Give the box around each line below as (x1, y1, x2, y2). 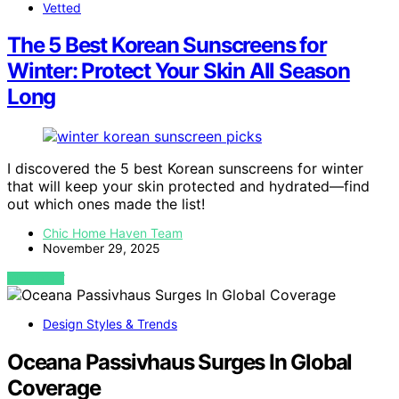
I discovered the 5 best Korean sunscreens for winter (7, 159, 363, 178)
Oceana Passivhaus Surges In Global (7, 349, 353, 376)
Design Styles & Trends (43, 316, 177, 332)
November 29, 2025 (43, 240, 160, 256)
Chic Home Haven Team (43, 225, 183, 241)
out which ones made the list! (7, 195, 205, 214)
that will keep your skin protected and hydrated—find (7, 177, 370, 196)
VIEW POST (7, 272, 65, 286)
